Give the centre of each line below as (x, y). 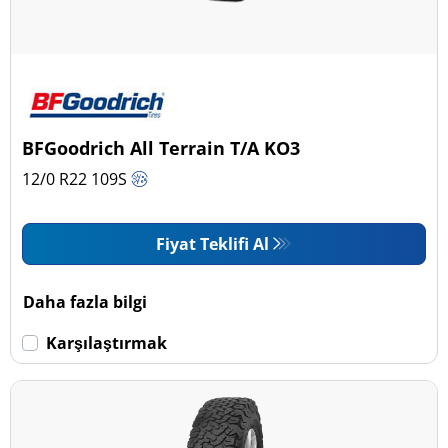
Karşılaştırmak (107, 342)
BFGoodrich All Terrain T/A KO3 (161, 147)
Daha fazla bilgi (85, 301)
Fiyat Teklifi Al (212, 243)
